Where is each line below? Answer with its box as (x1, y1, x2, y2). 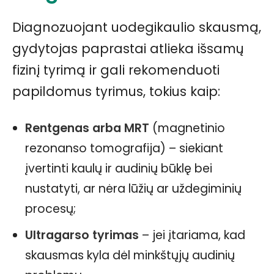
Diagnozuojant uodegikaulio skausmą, (12, 18, 261, 37)
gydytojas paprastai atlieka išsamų (12, 40, 244, 58)
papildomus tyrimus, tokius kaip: (12, 83, 220, 101)
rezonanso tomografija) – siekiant (25, 140, 223, 157)
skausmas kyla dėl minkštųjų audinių (25, 247, 235, 264)
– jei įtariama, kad (139, 227, 245, 244)
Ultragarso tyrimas (25, 227, 139, 244)
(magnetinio (149, 120, 225, 137)
